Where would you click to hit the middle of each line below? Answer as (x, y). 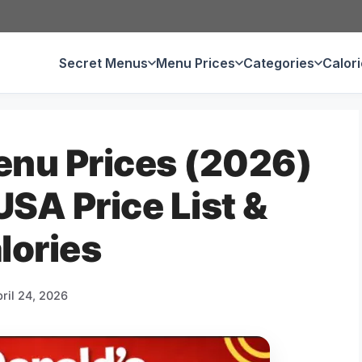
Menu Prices (196, 63)
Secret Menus (103, 63)
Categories (279, 63)
